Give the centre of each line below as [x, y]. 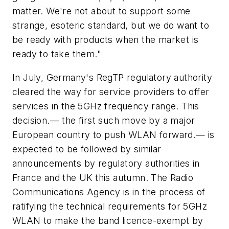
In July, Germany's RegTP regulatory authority [112, 78]
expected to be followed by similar [87, 149]
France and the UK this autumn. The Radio [103, 178]
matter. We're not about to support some [101, 11]
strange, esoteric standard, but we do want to [111, 26]
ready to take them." [57, 54]
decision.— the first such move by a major [104, 121]
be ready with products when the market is [106, 40]
